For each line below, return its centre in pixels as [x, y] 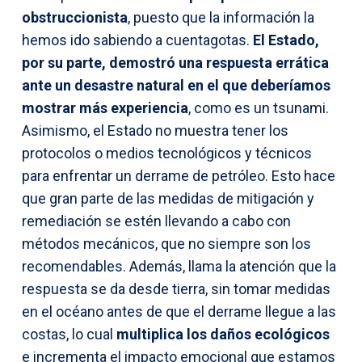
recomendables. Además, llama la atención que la [179, 266]
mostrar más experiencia [105, 107]
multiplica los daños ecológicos [223, 334]
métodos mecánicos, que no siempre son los [166, 243]
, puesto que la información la [221, 17]
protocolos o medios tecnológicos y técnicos [167, 153]
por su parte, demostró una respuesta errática [175, 62]
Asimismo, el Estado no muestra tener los [155, 130]
